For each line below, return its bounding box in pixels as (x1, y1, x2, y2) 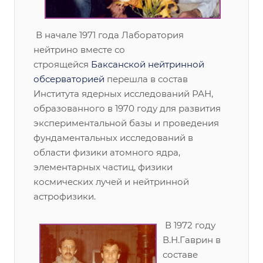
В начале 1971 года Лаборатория (33, 29, 184, 41)
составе (163, 249, 198, 260)
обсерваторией (33, 73, 104, 85)
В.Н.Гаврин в (163, 234, 221, 245)
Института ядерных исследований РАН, (33, 88, 213, 99)
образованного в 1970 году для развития (33, 103, 221, 114)
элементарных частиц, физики (33, 161, 173, 173)
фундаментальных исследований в (33, 132, 193, 143)
